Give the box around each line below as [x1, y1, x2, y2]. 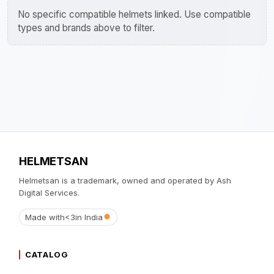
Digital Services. [19, 187, 80, 198]
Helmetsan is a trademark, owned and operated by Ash [19, 175, 232, 185]
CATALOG [25, 250, 68, 260]
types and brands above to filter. [18, 21, 155, 34]
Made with [24, 212, 65, 223]
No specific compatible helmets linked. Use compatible [18, 8, 251, 20]
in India [75, 212, 103, 223]
